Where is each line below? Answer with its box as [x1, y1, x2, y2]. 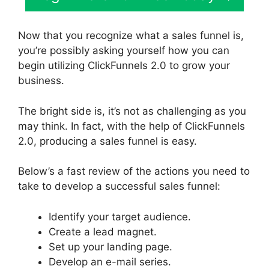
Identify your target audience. [49, 210, 191, 223]
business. [18, 74, 64, 86]
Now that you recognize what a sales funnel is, [18, 29, 244, 41]
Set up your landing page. [49, 240, 172, 253]
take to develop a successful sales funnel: [18, 180, 220, 192]
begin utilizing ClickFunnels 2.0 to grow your [18, 59, 230, 71]
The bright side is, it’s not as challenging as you [18, 104, 246, 117]
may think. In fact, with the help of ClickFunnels [18, 119, 245, 132]
